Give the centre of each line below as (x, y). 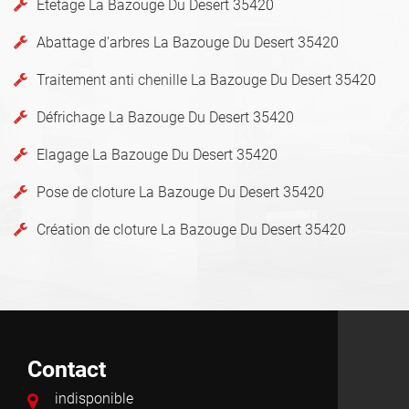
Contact (67, 369)
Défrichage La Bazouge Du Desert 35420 (165, 117)
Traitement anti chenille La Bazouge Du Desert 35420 (206, 79)
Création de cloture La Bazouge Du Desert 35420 (191, 229)
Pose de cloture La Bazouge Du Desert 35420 (180, 192)
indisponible (94, 398)
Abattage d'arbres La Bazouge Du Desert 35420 (188, 42)
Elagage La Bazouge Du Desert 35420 (157, 154)
